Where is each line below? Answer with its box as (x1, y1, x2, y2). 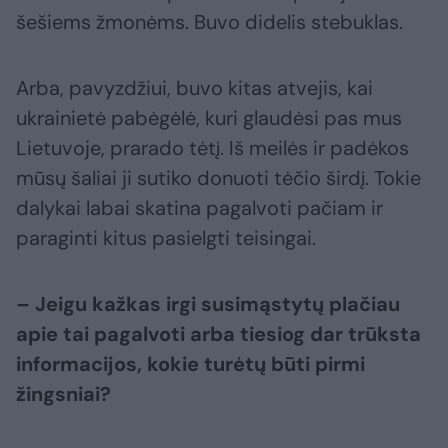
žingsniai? (16, 380, 111, 407)
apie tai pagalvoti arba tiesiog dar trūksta (16, 320, 421, 347)
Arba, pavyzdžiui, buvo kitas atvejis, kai (16, 74, 373, 101)
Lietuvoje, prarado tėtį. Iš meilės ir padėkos (16, 134, 409, 161)
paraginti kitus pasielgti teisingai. (16, 224, 316, 251)
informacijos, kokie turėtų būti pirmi (16, 350, 365, 377)
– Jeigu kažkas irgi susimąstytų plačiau (16, 290, 400, 317)
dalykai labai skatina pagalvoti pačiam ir (16, 194, 383, 221)
